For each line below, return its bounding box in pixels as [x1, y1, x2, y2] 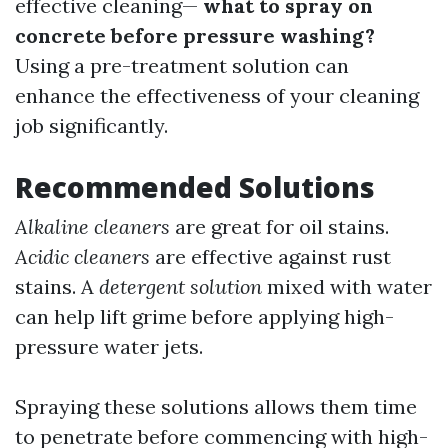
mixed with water [262, 274, 432, 299]
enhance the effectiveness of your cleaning [15, 83, 419, 108]
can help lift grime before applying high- [15, 304, 394, 329]
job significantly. [15, 113, 168, 138]
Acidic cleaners [15, 244, 150, 269]
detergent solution [99, 274, 262, 299]
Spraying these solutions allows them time [15, 394, 417, 419]
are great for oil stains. [170, 214, 389, 239]
